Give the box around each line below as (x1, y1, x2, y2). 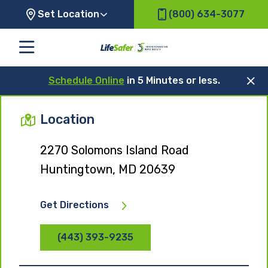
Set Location (38, 8, 99, 20)
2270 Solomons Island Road (40, 142, 189, 157)
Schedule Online (48, 74, 124, 86)
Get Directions (40, 199, 109, 211)
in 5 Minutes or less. (124, 74, 220, 86)
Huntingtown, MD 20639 (40, 162, 175, 176)
